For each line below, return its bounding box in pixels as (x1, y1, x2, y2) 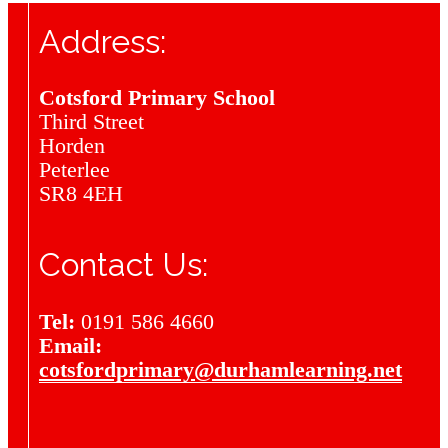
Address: (39, 22, 166, 60)
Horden (39, 133, 105, 159)
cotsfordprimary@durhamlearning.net (39, 356, 402, 382)
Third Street (39, 109, 144, 135)
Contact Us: (39, 246, 208, 284)
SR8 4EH (39, 181, 123, 207)
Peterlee (39, 157, 110, 183)
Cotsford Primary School (39, 85, 275, 111)
